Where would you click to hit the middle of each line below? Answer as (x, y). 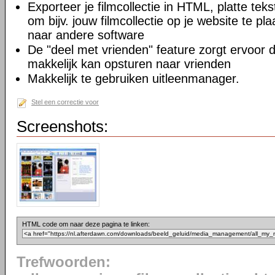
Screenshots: (62, 126)
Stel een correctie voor (65, 102)
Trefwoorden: (64, 262)
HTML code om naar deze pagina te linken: (86, 224)
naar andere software (86, 35)
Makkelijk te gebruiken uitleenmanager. (134, 79)
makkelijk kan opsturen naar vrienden (129, 64)
